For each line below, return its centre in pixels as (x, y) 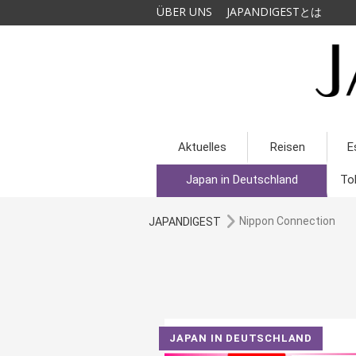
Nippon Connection (287, 221)
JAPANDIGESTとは (274, 12)
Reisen (287, 147)
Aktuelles (202, 147)
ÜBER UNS (184, 12)
